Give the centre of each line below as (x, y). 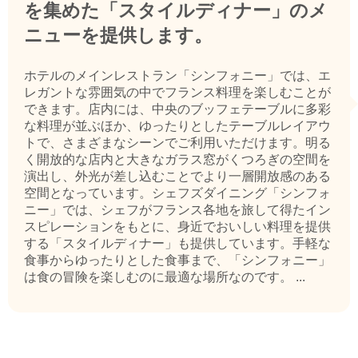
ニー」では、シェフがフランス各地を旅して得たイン (177, 210)
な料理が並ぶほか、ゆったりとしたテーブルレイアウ (177, 126)
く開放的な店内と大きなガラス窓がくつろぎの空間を (177, 160)
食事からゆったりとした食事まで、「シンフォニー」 (177, 261)
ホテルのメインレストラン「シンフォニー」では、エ (177, 76)
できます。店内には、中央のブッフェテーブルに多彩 (177, 109)
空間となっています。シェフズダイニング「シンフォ (177, 193)
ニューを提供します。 (118, 36)
